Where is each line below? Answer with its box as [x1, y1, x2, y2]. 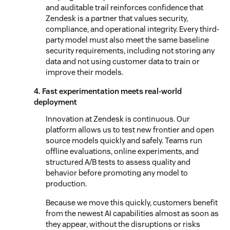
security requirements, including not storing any [46, 45, 215, 55]
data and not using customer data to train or [46, 56, 200, 66]
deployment [34, 97, 77, 107]
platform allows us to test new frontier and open [46, 124, 214, 135]
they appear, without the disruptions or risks [46, 219, 200, 229]
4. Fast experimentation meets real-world [34, 86, 182, 96]
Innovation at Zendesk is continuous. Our [46, 113, 190, 124]
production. [46, 178, 87, 188]
